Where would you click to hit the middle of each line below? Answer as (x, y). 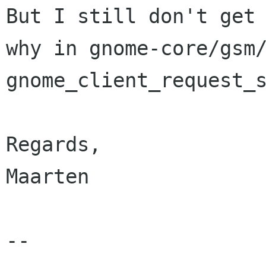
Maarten (47, 177)
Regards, (53, 145)
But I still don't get (131, 16)
